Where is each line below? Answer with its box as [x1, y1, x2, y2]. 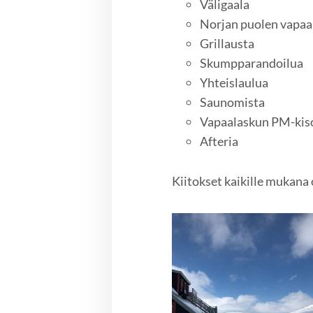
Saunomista [200, 94, 265, 110]
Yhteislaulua [200, 74, 269, 90]
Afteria [200, 133, 239, 149]
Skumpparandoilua [200, 54, 304, 71]
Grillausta [200, 35, 257, 51]
